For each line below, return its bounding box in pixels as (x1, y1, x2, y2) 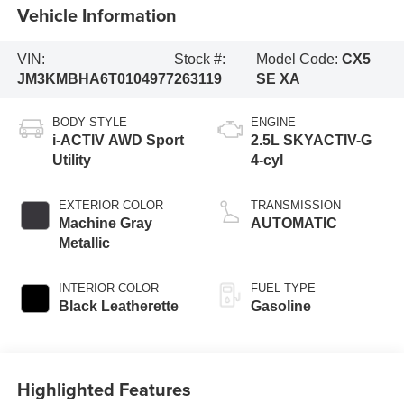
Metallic (58, 235, 110, 252)
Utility (51, 152, 91, 169)
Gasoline (251, 298, 311, 315)
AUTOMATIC (251, 216, 337, 232)
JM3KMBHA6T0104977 (16, 71, 174, 87)
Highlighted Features (16, 375, 191, 402)
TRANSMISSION (251, 198, 341, 213)
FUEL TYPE (251, 281, 316, 296)
